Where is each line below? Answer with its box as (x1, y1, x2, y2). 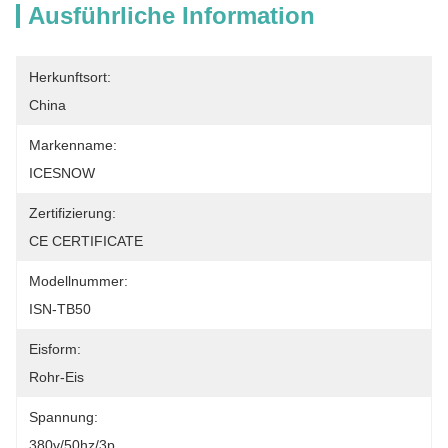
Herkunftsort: (29, 69, 111, 85)
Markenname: (29, 137, 117, 153)
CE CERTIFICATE (29, 233, 143, 249)
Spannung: (29, 409, 98, 425)
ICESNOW (29, 165, 95, 181)
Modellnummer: (29, 273, 128, 289)
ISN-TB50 (29, 301, 91, 317)
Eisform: (29, 341, 81, 357)
